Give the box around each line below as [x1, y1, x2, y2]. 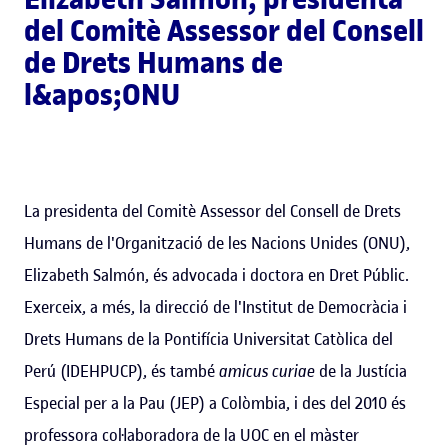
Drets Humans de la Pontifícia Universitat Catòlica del [24, 327, 393, 350]
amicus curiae [219, 359, 315, 382]
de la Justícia [315, 359, 407, 382]
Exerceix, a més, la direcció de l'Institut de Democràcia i [24, 295, 407, 318]
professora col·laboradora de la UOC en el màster [24, 423, 359, 446]
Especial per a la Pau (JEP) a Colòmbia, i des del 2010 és [24, 391, 406, 414]
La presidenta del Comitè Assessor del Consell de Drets [24, 199, 401, 222]
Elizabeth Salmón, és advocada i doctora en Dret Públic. [24, 263, 409, 286]
